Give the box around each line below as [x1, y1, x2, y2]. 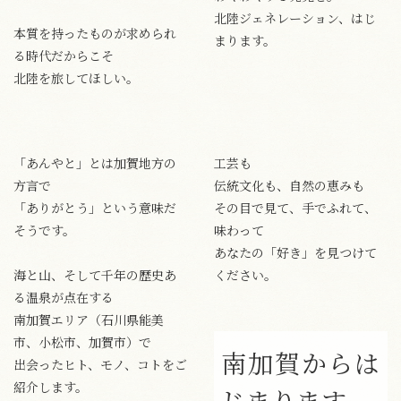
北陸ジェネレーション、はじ [214, 8, 376, 27]
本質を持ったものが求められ [13, 23, 176, 42]
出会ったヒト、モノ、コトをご [13, 354, 187, 373]
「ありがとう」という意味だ [13, 198, 176, 217]
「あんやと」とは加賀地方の [13, 153, 176, 172]
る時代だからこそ [13, 46, 114, 64]
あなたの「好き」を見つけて [214, 243, 377, 261]
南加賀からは [221, 344, 380, 380]
